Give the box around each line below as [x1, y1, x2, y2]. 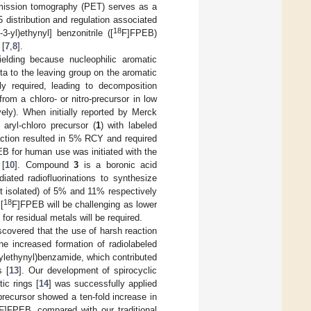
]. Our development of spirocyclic [19, 264, 157, 276]
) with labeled [100, 119, 158, 131]
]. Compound [15, 159, 74, 170]
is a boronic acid [78, 159, 157, 170]
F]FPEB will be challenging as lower [11, 199, 158, 210]
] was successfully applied [49, 278, 158, 289]
